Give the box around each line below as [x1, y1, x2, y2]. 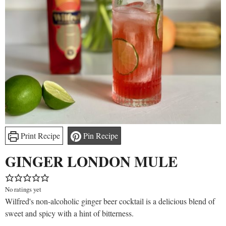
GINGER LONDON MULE [5, 151, 178, 173]
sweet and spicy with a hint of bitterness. [5, 208, 134, 219]
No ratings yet [5, 185, 41, 194]
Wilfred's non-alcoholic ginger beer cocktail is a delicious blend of [5, 196, 215, 207]
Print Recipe [18, 130, 60, 141]
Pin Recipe [81, 130, 118, 141]
